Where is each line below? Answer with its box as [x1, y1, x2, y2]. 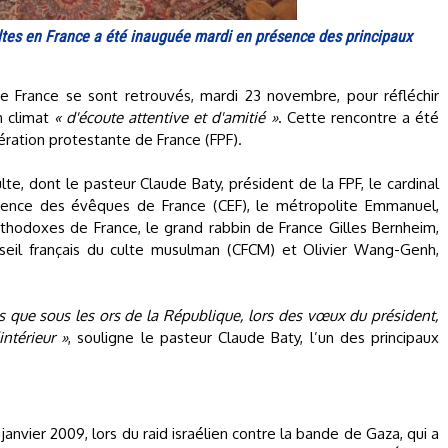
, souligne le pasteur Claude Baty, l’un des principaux [68, 328, 439, 347]
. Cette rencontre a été [277, 108, 440, 127]
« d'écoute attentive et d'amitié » [54, 108, 278, 127]
